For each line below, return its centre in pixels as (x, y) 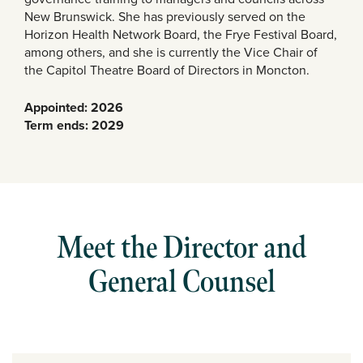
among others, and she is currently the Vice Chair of (171, 53)
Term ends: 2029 (74, 126)
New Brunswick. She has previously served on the (165, 17)
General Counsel (181, 283)
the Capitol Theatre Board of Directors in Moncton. (167, 70)
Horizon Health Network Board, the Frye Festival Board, (181, 35)
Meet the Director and (181, 249)
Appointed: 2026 (74, 108)
